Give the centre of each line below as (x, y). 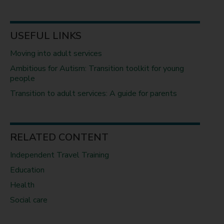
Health (22, 185)
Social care (29, 200)
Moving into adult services (56, 53)
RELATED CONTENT (59, 137)
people (23, 78)
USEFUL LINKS (46, 36)
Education (27, 170)
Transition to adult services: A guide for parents (94, 93)
